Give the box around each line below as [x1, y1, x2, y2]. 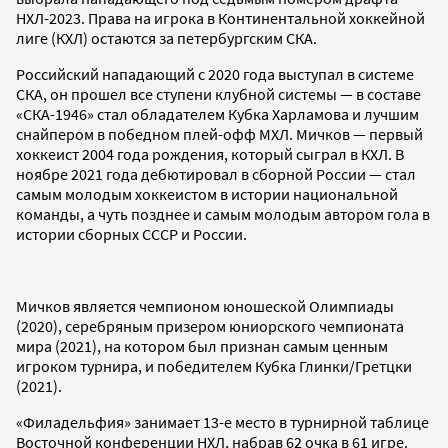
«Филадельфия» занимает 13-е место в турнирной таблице [16, 411, 429, 432]
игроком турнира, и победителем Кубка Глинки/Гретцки [16, 355, 412, 376]
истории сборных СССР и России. [16, 223, 250, 244]
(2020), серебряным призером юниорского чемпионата [16, 315, 404, 336]
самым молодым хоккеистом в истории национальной [16, 183, 398, 204]
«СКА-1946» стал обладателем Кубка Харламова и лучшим [16, 103, 419, 124]
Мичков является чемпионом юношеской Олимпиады [16, 295, 394, 316]
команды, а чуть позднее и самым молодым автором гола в [16, 203, 430, 224]
